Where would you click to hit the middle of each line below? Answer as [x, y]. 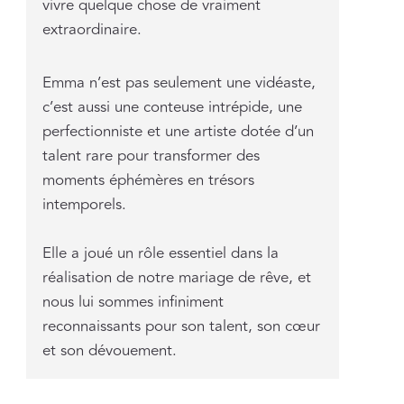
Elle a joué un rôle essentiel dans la [160, 253]
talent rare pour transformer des [151, 156]
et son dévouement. [109, 350]
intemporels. [84, 204]
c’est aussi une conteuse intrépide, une [172, 107]
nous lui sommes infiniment [133, 302]
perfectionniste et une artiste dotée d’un [178, 131]
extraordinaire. [92, 29]
